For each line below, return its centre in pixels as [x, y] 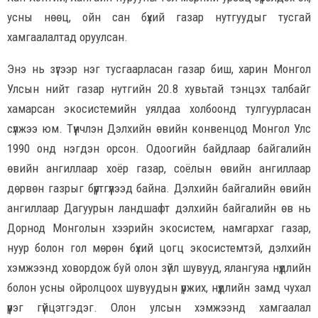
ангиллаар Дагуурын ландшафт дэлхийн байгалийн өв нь [159, 208]
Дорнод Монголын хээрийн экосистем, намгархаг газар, [159, 227]
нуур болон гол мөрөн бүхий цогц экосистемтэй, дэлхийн [159, 247]
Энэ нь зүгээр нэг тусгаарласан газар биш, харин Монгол [159, 68]
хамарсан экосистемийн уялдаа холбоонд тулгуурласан [159, 108]
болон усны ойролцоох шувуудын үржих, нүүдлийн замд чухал [159, 287]
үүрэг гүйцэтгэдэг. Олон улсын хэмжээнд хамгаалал [159, 307]
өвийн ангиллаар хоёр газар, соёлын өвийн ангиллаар [159, 168]
